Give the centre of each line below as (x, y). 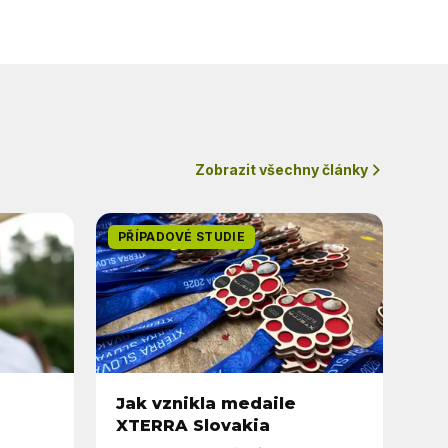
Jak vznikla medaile (206, 403)
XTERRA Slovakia (193, 425)
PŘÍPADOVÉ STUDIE (181, 236)
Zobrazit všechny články (281, 169)
